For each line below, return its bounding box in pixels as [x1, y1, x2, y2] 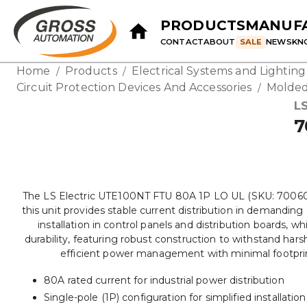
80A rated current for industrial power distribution [44, 273, 284, 286]
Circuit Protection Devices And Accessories [16, 81, 252, 94]
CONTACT [160, 36, 204, 47]
